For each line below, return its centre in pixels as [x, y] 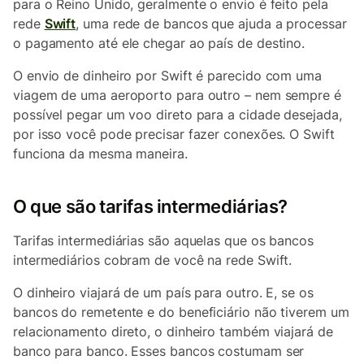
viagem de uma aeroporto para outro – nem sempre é [177, 95]
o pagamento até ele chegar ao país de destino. [159, 43]
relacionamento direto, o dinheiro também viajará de [173, 331]
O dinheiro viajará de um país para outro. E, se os [163, 292]
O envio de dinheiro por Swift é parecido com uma [167, 76]
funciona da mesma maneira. [102, 154]
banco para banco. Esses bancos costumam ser [159, 351]
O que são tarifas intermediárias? [150, 206]
